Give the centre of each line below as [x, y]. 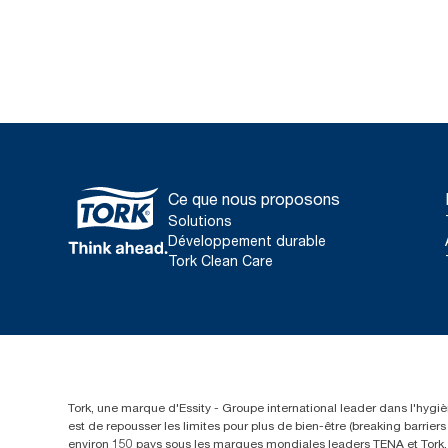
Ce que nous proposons [254, 199]
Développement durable [247, 240]
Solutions [200, 220]
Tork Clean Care [220, 260]
